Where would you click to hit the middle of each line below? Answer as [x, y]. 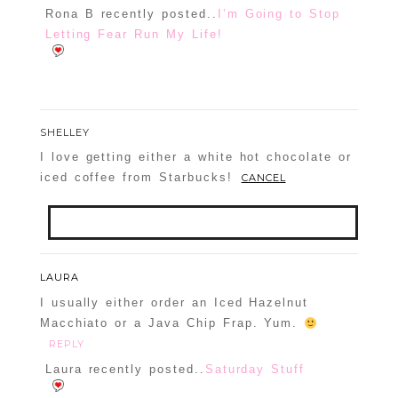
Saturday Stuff [255, 370]
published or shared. [255, 262]
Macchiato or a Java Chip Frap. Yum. [172, 323]
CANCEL [263, 178]
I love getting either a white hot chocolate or [195, 157]
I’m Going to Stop [279, 14]
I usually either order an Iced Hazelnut [174, 303]
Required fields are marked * [147, 283]
